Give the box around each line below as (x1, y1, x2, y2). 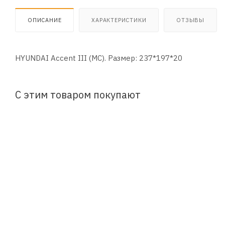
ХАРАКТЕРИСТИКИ (91, 16, 147, 24)
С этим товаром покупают (15, 88, 141, 101)
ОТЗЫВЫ (176, 16, 205, 24)
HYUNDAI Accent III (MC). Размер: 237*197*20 (15, 53, 182, 63)
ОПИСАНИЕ (28, 16, 62, 24)
